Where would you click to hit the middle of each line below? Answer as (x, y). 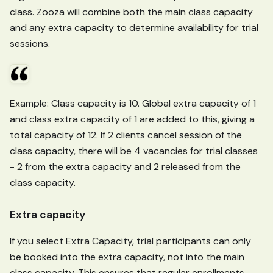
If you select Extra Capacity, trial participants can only (130, 241)
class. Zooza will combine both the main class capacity (131, 12)
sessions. (30, 43)
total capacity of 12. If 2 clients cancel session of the (126, 135)
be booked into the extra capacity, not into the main (127, 257)
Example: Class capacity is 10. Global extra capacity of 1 (133, 103)
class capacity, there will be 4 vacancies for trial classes (134, 151)
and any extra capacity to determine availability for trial (134, 27)
